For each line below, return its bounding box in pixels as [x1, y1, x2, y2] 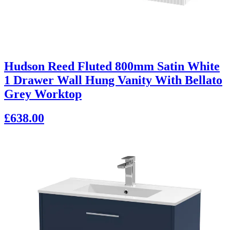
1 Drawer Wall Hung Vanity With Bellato [4, 73, 222, 87]
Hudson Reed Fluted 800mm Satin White [4, 60, 220, 73]
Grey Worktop [4, 87, 82, 101]
